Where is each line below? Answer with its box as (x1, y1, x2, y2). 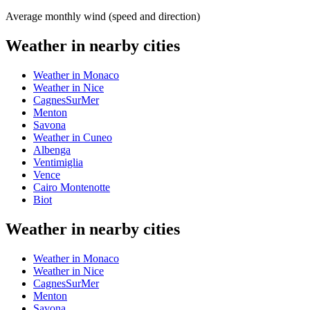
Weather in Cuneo (33, 131, 112, 143)
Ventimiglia (33, 156, 83, 168)
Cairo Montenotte (33, 181, 110, 193)
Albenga (33, 143, 71, 156)
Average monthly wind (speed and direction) (6, 10, 200, 23)
